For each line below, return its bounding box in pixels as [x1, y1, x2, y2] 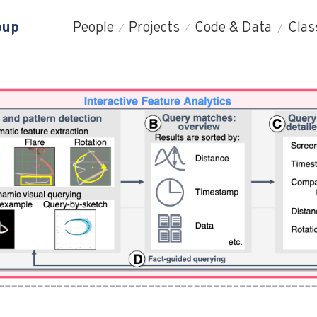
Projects [128, 19, 180, 38]
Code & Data [194, 19, 272, 38]
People [72, 19, 114, 38]
